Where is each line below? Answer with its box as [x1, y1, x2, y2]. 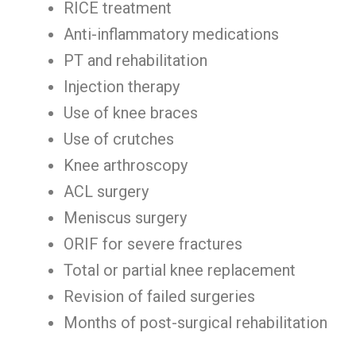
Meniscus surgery [64, 208, 187, 227]
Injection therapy [64, 77, 180, 96]
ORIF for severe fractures [64, 234, 242, 253]
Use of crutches [64, 130, 174, 149]
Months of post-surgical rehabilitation [64, 313, 327, 332]
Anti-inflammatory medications [64, 25, 279, 44]
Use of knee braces [64, 103, 198, 122]
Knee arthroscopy [64, 156, 188, 175]
